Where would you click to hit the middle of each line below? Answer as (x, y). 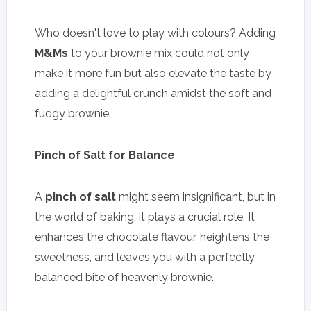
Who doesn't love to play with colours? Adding (155, 33)
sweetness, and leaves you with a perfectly (145, 257)
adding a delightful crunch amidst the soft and (153, 93)
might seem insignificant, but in (196, 196)
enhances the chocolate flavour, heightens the (152, 237)
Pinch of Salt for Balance (105, 155)
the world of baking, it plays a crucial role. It (145, 217)
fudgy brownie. (73, 113)
